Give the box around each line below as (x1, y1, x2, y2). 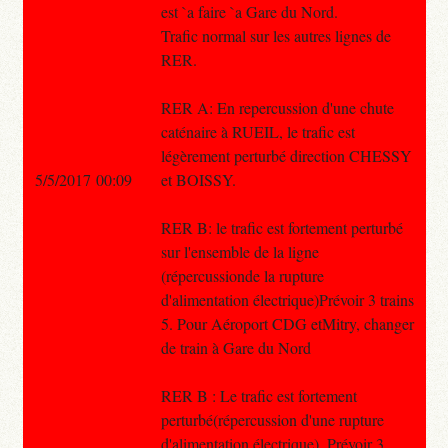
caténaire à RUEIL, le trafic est (160, 120, 355, 142)
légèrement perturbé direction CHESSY (160, 144, 412, 166)
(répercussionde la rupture (160, 264, 324, 286)
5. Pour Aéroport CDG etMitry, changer (160, 312, 414, 334)
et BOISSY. (160, 168, 236, 190)
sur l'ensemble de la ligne (160, 240, 319, 262)
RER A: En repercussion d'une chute (160, 96, 394, 118)
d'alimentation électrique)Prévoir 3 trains (160, 288, 414, 310)
